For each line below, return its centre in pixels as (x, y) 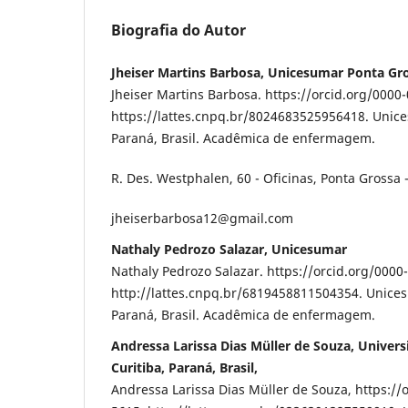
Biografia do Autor (178, 31)
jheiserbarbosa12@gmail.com (202, 219)
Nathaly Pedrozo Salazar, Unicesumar (229, 250)
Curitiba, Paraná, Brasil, (184, 368)
